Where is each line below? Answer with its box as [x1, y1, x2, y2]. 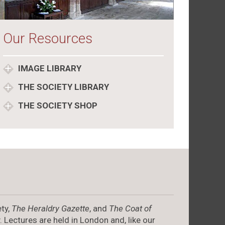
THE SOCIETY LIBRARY [16, 81, 109, 92]
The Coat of [108, 203, 152, 213]
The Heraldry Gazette [11, 203, 89, 213]
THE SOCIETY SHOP [16, 100, 97, 110]
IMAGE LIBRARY [16, 63, 81, 73]
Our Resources [3, 30, 92, 47]
